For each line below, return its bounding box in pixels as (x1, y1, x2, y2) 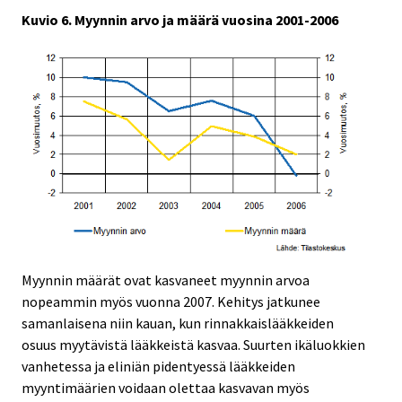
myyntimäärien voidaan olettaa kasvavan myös (22, 378, 310, 397)
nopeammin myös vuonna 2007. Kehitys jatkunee (22, 292, 320, 310)
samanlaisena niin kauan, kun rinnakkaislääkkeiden (22, 313, 334, 332)
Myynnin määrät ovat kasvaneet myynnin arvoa (22, 270, 310, 289)
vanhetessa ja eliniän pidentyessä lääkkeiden (22, 356, 295, 375)
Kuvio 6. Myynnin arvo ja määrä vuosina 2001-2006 (22, 11, 338, 30)
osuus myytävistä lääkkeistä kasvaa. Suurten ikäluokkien (22, 335, 365, 354)
